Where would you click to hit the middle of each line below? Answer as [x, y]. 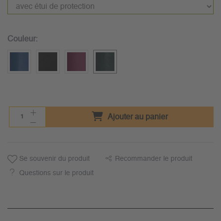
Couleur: [22, 39]
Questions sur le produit [56, 173]
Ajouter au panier [136, 117]
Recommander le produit [153, 159]
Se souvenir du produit [54, 159]
